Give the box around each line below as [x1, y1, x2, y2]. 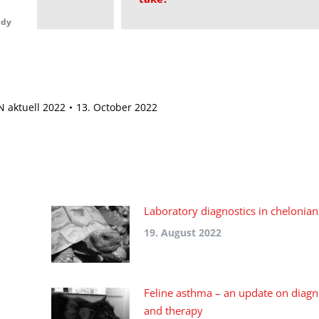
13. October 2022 [75, 100, 157, 114]
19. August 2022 [143, 226, 221, 239]
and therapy [143, 303, 203, 318]
